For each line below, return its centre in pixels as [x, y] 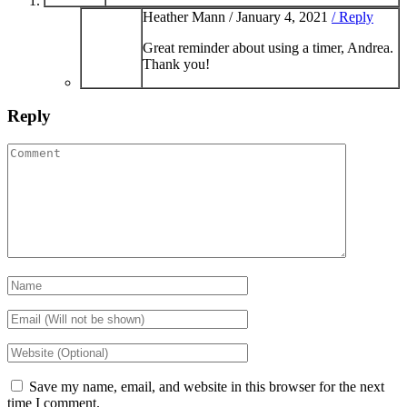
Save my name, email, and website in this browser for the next [207, 386]
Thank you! [176, 65]
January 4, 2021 [282, 17]
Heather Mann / [189, 17]
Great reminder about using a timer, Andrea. [268, 48]
